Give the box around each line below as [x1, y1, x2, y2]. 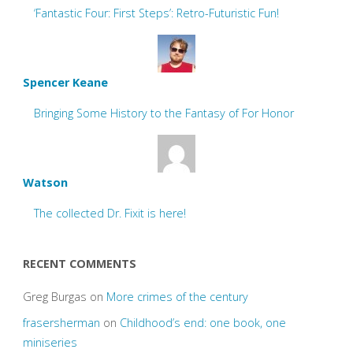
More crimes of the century [106, 289, 248, 305]
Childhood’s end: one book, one [119, 314, 286, 330]
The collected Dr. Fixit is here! [34, 206, 187, 221]
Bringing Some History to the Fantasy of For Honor [34, 106, 295, 121]
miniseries [22, 334, 77, 350]
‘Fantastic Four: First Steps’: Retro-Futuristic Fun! [34, 6, 280, 21]
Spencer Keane [22, 74, 108, 90]
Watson [22, 174, 68, 190]
